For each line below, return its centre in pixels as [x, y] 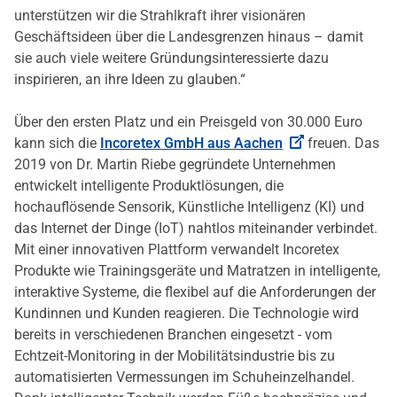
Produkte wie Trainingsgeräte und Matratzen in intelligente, [197, 271]
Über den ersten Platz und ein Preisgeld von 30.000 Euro [188, 122]
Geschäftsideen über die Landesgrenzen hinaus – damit [189, 37]
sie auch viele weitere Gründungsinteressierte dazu [171, 58]
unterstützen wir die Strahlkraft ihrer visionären [160, 16]
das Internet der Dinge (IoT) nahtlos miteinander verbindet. [196, 229]
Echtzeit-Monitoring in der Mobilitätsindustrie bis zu [175, 356]
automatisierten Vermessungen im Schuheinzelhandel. [184, 378]
